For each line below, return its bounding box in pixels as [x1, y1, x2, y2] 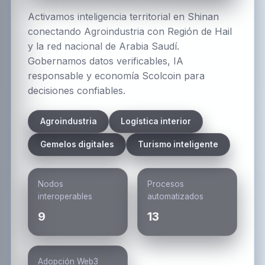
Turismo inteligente [137, 139, 218, 149]
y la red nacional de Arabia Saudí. [28, 40, 180, 52]
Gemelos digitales [40, 139, 114, 149]
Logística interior [120, 116, 191, 126]
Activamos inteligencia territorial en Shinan [28, 10, 219, 22]
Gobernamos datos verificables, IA [28, 54, 184, 67]
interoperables [38, 191, 93, 201]
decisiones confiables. [28, 84, 126, 96]
